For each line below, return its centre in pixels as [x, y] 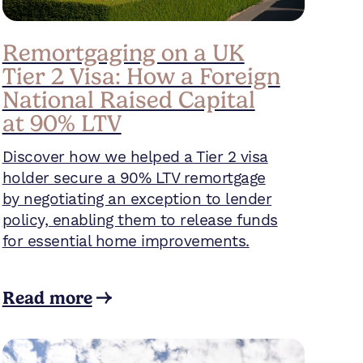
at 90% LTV [62, 123]
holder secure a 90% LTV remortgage [134, 178]
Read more [47, 297]
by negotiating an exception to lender [137, 199]
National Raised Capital [128, 99]
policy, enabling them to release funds [140, 220]
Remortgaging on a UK [123, 52]
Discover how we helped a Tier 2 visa [135, 157]
